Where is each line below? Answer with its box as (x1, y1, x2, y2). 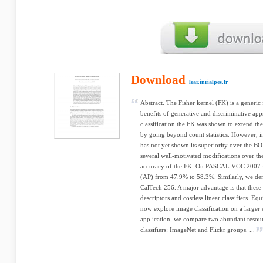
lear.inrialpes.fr (189, 79, 228, 85)
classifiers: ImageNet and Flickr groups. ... (140, 226, 255, 233)
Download (131, 73, 186, 87)
